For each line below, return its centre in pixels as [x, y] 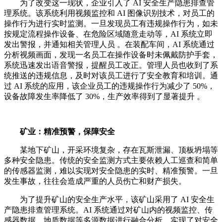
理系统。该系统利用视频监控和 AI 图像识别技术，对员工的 [109, 13]
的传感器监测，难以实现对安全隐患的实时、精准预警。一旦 [111, 171]
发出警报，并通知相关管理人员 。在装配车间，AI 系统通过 [109, 45]
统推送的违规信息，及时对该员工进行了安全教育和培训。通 [111, 76]
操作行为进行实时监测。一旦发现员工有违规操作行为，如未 [111, 24]
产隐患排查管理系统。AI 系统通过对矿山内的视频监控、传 [108, 210]
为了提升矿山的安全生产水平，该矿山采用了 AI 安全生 [117, 200]
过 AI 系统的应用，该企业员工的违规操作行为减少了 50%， [110, 86]
